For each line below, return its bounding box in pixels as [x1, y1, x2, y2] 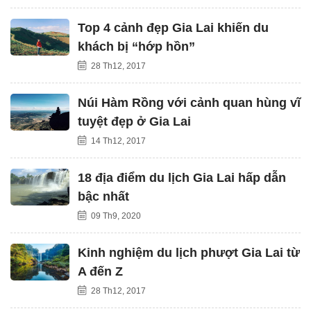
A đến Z [78, 264, 123, 278]
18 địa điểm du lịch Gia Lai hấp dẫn [78, 170, 286, 185]
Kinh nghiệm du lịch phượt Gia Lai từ [78, 245, 300, 260]
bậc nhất [78, 189, 129, 203]
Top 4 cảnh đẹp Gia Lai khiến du [78, 20, 269, 35]
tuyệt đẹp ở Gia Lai [78, 114, 191, 128]
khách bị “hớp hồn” [78, 39, 195, 53]
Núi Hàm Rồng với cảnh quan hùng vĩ [78, 95, 301, 110]
